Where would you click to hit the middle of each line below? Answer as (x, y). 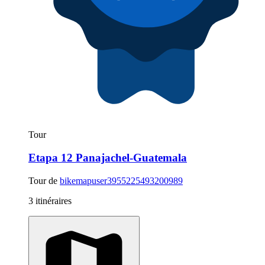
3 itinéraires (50, 201)
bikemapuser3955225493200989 (121, 180)
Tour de (44, 180)
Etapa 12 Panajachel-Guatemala (108, 158)
